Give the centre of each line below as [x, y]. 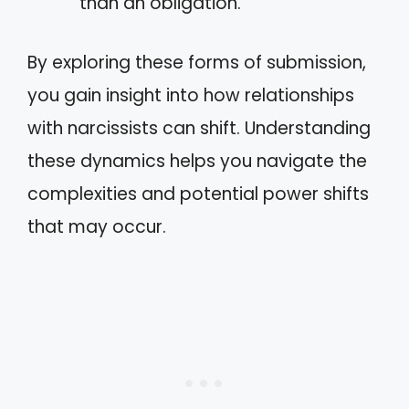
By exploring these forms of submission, [197, 62]
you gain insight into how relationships [191, 95]
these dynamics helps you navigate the [197, 161]
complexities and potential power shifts [198, 194]
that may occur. [97, 226]
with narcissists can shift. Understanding [199, 128]
